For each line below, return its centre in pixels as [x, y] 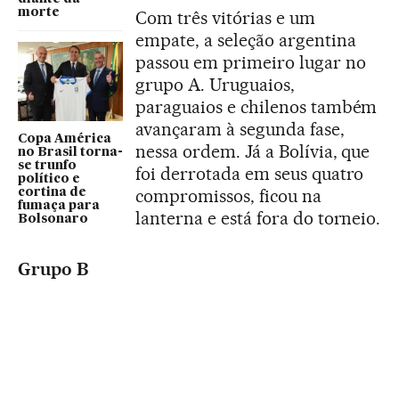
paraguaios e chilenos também [256, 107]
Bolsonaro [53, 219]
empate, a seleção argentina [246, 40]
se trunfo [47, 165]
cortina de [52, 192]
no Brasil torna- [70, 152]
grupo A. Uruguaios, [215, 85]
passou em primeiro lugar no [251, 62]
